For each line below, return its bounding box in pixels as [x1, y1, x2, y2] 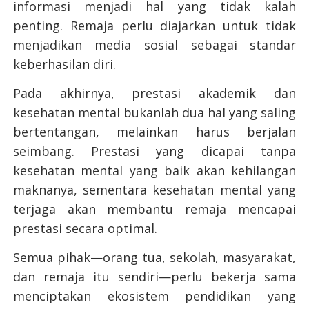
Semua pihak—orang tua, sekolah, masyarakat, [12, 249, 297, 266]
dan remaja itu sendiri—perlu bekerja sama [12, 268, 297, 286]
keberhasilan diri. [12, 56, 116, 73]
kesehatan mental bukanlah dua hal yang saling [12, 104, 297, 121]
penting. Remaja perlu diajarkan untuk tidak [12, 17, 297, 34]
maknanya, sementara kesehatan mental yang [12, 181, 297, 199]
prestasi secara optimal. [12, 220, 161, 237]
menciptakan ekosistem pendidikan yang [12, 288, 297, 305]
